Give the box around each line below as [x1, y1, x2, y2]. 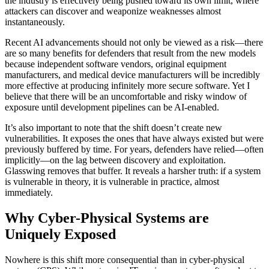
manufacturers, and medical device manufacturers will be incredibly [5, 70, 260, 80]
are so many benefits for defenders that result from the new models [5, 48, 256, 59]
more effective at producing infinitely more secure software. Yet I [5, 80, 250, 91]
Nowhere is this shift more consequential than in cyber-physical [5, 254, 244, 265]
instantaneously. [5, 17, 65, 28]
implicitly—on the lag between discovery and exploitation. [5, 155, 226, 166]
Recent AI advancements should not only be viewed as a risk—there [5, 37, 263, 48]
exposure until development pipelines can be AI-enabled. [5, 102, 219, 113]
